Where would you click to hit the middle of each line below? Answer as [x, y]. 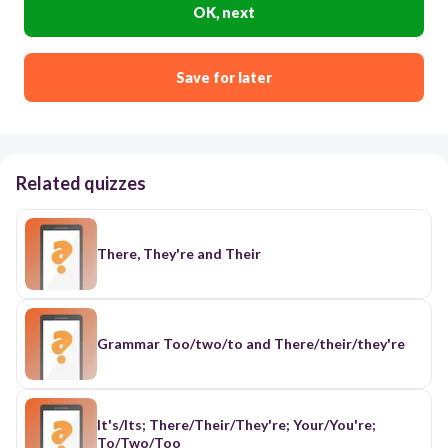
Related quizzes [81, 182]
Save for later [224, 77]
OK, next [224, 12]
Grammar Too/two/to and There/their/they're [251, 343]
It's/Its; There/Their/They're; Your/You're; [236, 424]
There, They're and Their [179, 253]
